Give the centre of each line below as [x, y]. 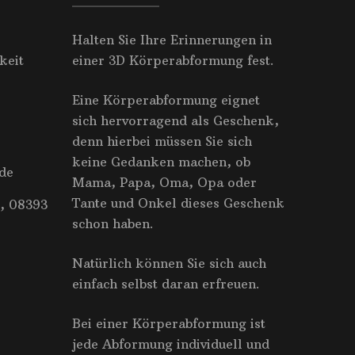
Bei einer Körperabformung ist [169, 323]
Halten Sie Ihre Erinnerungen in [172, 39]
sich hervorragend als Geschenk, [176, 120]
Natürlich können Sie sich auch [169, 263]
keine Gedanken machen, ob [161, 161]
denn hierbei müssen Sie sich [162, 141]
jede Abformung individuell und [171, 344]
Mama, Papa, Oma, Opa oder [164, 182]
